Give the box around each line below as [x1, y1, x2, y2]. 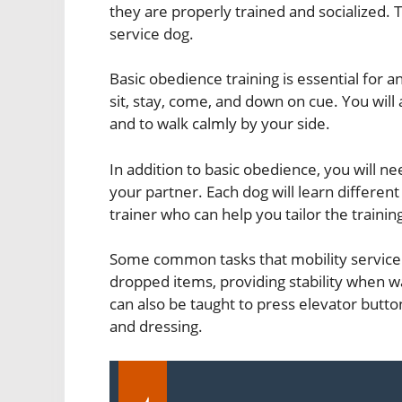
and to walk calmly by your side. [109, 113, 330, 135]
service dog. [109, 22, 194, 44]
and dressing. [109, 316, 203, 337]
